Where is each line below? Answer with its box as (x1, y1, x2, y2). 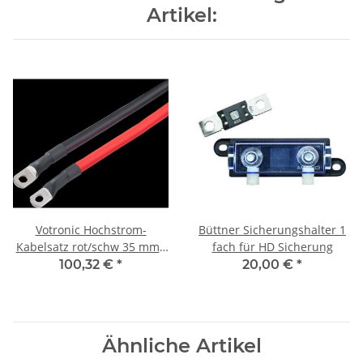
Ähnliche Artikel (101, 334, 262, 358)
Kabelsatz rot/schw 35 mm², (15, 239, 166, 255)
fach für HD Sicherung (211, 239, 333, 255)
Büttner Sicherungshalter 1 (199, 222, 346, 238)
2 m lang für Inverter (34, 256, 147, 272)
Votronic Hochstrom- (35, 222, 147, 238)
